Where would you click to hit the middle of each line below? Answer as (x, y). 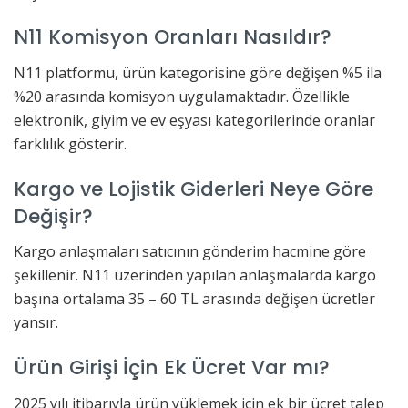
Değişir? (53, 216)
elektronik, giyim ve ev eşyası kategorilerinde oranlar (194, 121)
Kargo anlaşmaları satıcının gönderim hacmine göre (190, 252)
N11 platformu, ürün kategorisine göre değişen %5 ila (198, 73)
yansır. (36, 323)
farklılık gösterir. (70, 144)
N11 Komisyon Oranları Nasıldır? (173, 37)
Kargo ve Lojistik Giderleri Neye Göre (194, 189)
